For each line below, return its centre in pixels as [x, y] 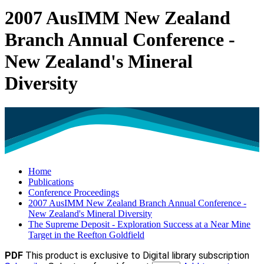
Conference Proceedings [74, 193]
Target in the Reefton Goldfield [86, 235]
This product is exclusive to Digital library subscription [137, 256]
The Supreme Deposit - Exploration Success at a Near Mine [139, 225]
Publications [51, 182]
